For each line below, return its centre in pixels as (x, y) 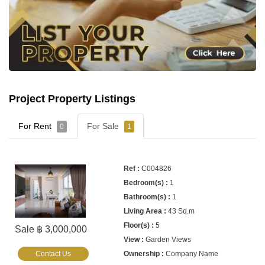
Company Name (192, 254)
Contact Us (53, 254)
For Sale (104, 126)
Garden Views (169, 240)
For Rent (36, 126)
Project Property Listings (72, 99)
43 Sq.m (182, 211)
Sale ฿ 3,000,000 (51, 229)
